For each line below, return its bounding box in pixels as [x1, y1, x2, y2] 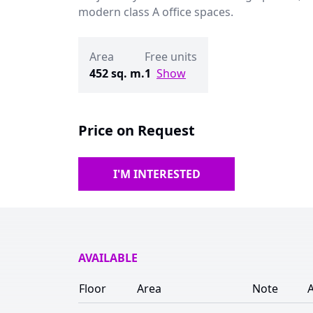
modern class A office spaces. [78, 4, 233, 20]
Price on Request [78, 121, 195, 140]
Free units [145, 49, 197, 64]
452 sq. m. [89, 66, 145, 81]
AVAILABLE [78, 250, 138, 265]
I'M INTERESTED [112, 166, 201, 182]
